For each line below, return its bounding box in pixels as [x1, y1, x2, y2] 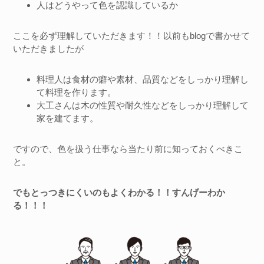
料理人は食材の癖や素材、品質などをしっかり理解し [37, 74, 249, 84]
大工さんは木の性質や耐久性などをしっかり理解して [37, 100, 249, 110]
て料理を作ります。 [37, 87, 117, 97]
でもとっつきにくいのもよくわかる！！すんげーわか [13, 187, 226, 197]
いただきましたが [13, 44, 84, 54]
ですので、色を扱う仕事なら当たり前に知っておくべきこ [13, 144, 243, 154]
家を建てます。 [37, 113, 99, 123]
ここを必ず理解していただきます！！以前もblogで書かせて [13, 31, 250, 41]
